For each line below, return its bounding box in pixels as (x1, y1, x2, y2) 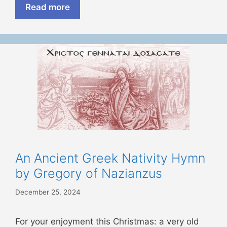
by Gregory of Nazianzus (15, 166, 162, 181)
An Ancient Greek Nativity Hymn (15, 150, 205, 166)
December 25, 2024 (15, 187, 81, 196)
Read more (25, 2, 70, 13)
